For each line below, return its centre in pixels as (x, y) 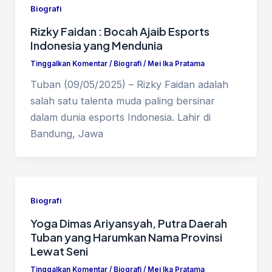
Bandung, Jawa (66, 133)
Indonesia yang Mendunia (96, 45)
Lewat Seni (59, 251)
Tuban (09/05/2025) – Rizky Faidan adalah (129, 84)
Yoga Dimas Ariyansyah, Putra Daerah (128, 223)
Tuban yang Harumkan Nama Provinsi (126, 237)
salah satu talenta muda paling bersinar (122, 100)
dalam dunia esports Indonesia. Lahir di (120, 117)
